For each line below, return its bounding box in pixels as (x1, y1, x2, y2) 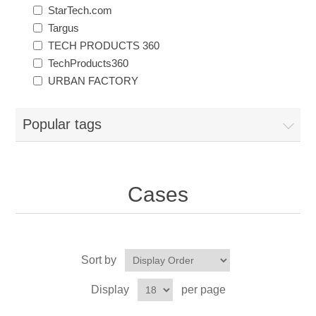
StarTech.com (48, 4, 113, 16)
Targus (48, 21, 80, 34)
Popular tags (23, 116, 102, 132)
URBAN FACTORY (48, 74, 139, 87)
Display (90, 283, 129, 296)
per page (181, 283, 226, 296)
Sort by (80, 253, 116, 266)
